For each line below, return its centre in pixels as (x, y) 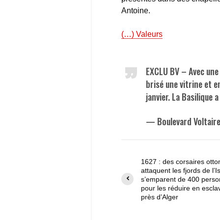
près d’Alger (160, 197)
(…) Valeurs (142, 34)
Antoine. (136, 10)
